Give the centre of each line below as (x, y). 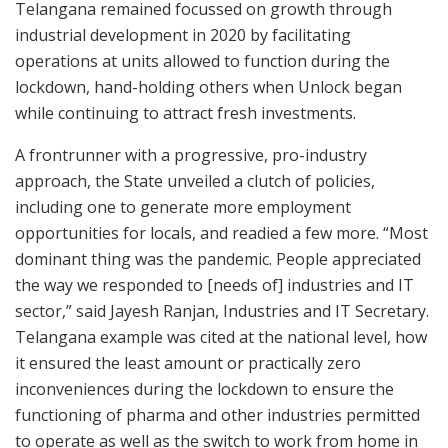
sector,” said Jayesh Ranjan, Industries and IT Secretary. (222, 310)
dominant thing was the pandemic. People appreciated (218, 258)
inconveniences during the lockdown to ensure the (204, 388)
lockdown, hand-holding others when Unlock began (208, 86)
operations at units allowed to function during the (202, 60)
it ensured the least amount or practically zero (188, 362)
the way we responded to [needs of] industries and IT (214, 284)
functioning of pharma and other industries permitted (217, 414)
